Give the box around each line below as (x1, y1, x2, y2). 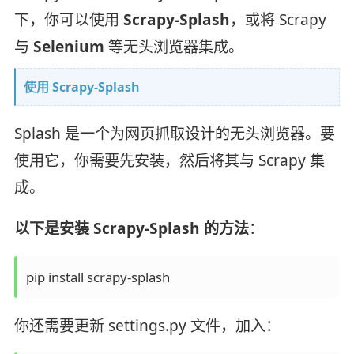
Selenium (32, 36, 104, 57)
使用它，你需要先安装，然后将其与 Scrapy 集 (13, 149, 325, 171)
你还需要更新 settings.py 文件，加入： (13, 314, 281, 336)
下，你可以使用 (13, 9, 123, 30)
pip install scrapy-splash (25, 267, 170, 286)
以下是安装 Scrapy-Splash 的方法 (13, 217, 249, 239)
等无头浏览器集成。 (104, 36, 243, 57)
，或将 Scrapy (229, 9, 326, 30)
